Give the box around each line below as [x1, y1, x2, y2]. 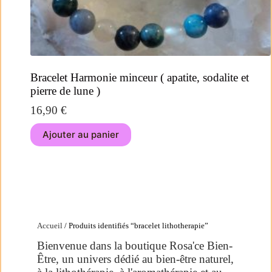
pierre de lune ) [30, 84, 100, 97]
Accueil [37, 220, 63, 230]
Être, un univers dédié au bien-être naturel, [37, 252, 234, 265]
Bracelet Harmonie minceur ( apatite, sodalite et [30, 70, 249, 84]
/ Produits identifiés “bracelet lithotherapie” [63, 220, 208, 230]
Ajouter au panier [42, 129, 119, 140]
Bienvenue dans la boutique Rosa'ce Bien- [37, 239, 233, 252]
